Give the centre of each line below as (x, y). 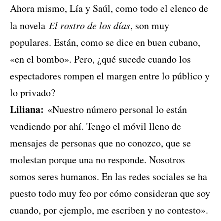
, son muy (150, 26)
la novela (29, 26)
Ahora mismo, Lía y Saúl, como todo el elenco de (109, 8)
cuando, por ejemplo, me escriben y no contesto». (109, 210)
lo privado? (33, 93)
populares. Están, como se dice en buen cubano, (105, 42)
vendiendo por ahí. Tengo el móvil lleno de (95, 126)
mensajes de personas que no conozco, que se (100, 143)
